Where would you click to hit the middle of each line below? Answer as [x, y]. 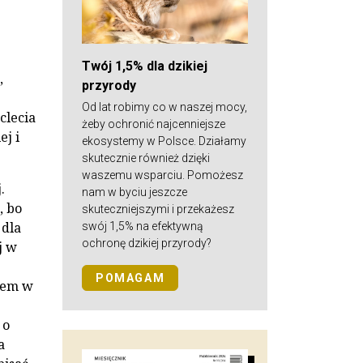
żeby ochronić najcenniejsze [154, 124]
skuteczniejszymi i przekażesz [158, 209]
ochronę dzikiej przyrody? [147, 243]
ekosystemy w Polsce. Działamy [164, 141]
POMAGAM [130, 278]
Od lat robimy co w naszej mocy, [164, 107]
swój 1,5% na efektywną [143, 226]
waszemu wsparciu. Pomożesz [162, 175]
